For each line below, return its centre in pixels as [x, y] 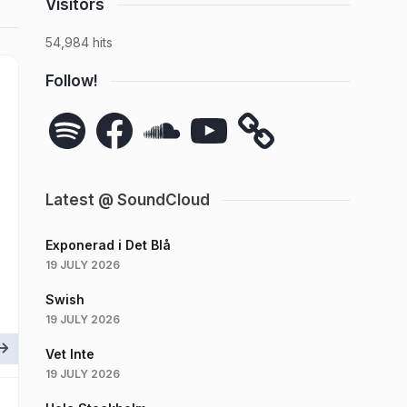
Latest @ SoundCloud [128, 200]
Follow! [72, 81]
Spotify [68, 114]
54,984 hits [79, 42]
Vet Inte [70, 354]
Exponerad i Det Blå [108, 245]
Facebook [124, 114]
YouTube [214, 114]
